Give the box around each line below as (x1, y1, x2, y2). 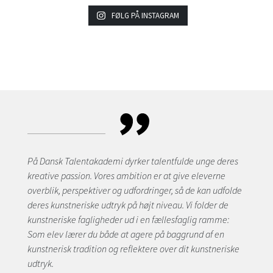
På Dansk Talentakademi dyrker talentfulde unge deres (27, 155, 238, 168)
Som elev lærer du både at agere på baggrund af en (27, 228, 224, 241)
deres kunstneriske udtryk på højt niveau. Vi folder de (27, 199, 229, 211)
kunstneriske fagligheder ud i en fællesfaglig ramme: (27, 213, 229, 226)
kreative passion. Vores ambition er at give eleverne (27, 169, 225, 182)
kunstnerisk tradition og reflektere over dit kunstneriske (27, 243, 239, 255)
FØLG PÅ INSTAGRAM (111, 10, 179, 21)
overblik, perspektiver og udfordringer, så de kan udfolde (27, 184, 242, 197)
